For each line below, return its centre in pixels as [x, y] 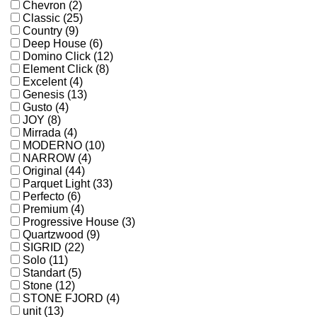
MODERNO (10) [64, 146]
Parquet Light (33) [68, 184]
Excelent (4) [53, 82]
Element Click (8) [66, 69]
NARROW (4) [57, 158]
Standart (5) [52, 273]
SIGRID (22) [53, 248]
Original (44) [54, 171]
